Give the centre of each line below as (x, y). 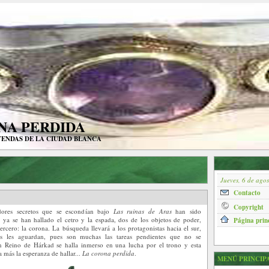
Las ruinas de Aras (142, 211)
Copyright (249, 207)
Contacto (247, 193)
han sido (186, 211)
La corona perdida (108, 253)
